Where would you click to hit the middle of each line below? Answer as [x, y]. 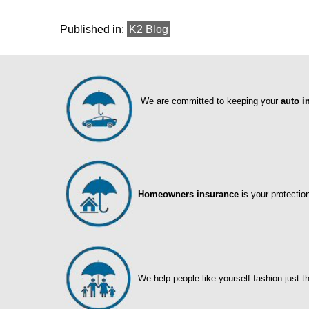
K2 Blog [149, 30]
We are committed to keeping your [211, 101]
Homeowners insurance [188, 195]
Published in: [92, 30]
